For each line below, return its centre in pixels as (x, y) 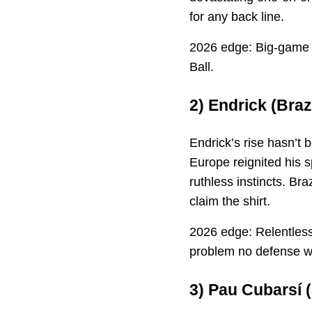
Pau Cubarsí (255, 290)
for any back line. (237, 16)
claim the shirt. (230, 202)
